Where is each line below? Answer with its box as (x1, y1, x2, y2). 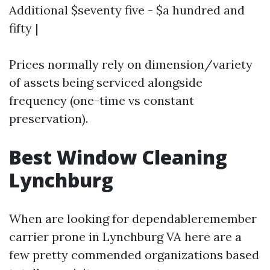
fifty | (9, 20, 39, 36)
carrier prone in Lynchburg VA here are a (9, 229, 242, 244)
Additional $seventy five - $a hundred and (9, 2, 245, 17)
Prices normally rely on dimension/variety (9, 57, 253, 72)
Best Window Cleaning (9, 144, 227, 170)
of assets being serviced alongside (9, 75, 202, 90)
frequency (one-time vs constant (9, 93, 194, 108)
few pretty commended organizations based (9, 247, 259, 262)
